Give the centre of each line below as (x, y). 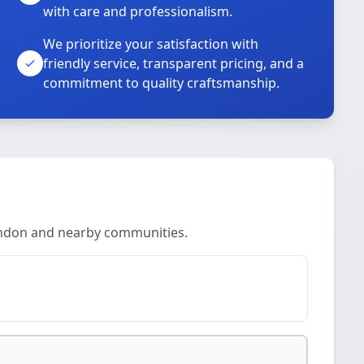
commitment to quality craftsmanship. (162, 83)
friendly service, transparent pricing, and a (174, 63)
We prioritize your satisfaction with (151, 44)
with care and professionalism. (138, 11)
